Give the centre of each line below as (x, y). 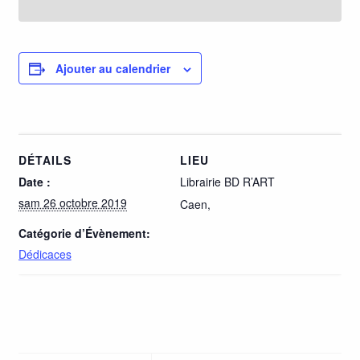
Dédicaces (45, 254)
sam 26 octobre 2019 (72, 203)
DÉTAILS (45, 160)
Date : (34, 182)
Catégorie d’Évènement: (84, 233)
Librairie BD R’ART (227, 182)
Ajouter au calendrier (112, 69)
